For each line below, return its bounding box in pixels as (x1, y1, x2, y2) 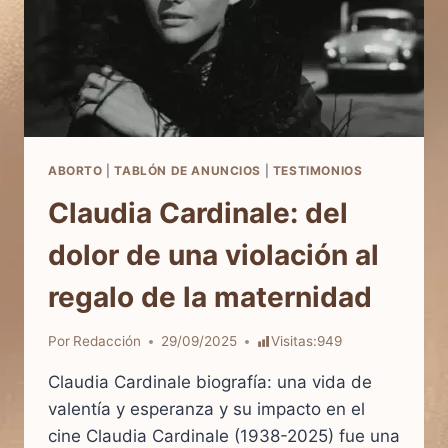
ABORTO (48, 162, 103, 178)
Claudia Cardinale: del (48, 195, 348, 230)
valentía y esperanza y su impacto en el (48, 399, 365, 420)
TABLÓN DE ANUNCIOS (114, 162, 262, 178)
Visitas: (270, 333, 317, 350)
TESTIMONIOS (272, 162, 363, 178)
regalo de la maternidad (48, 279, 372, 314)
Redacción (73, 333, 142, 350)
